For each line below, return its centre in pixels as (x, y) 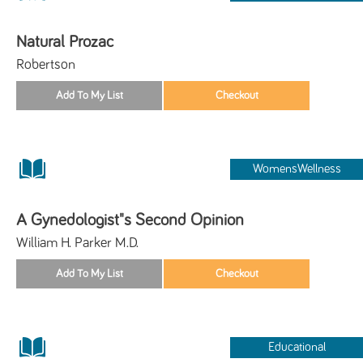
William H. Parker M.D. (77, 243)
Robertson (46, 64)
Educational (297, 347)
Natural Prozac (65, 41)
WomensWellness (297, 169)
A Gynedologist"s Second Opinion (130, 220)
